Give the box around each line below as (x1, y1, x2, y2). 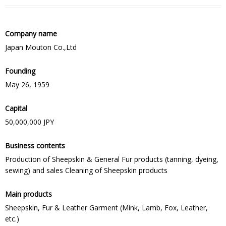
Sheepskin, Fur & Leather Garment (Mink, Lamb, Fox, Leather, (5, 203, 208, 212)
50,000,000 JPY (5, 117, 54, 127)
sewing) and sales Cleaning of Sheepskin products (5, 165, 167, 175)
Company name (5, 29, 57, 38)
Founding (5, 66, 35, 76)
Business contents (5, 141, 65, 150)
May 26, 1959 (5, 80, 49, 89)
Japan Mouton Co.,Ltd (5, 42, 77, 52)
